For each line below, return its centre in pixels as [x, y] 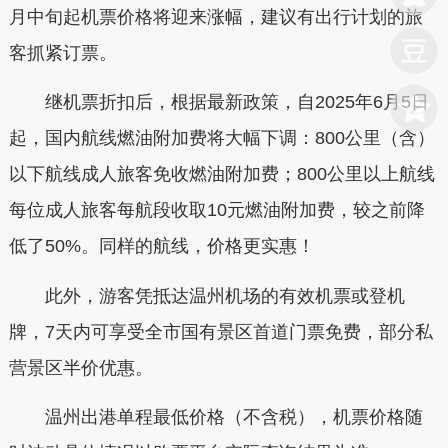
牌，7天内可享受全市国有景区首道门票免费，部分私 [220, 331]
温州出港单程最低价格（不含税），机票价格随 [215, 417]
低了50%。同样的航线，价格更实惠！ [161, 246]
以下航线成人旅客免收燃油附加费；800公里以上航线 [221, 174]
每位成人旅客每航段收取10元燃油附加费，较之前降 [216, 210]
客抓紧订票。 [62, 52]
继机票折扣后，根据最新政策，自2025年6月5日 [218, 102]
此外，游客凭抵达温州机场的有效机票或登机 [206, 295]
